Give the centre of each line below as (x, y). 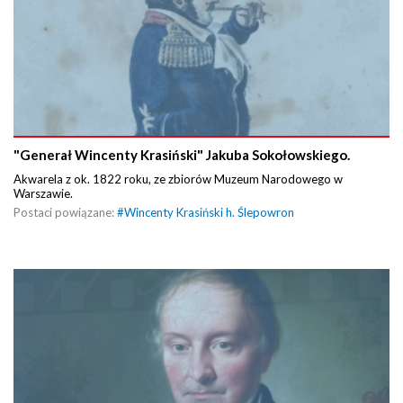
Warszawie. (45, 194)
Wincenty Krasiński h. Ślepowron (209, 213)
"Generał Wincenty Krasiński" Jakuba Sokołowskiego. (182, 155)
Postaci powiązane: (65, 213)
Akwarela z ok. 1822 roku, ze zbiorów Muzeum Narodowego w (178, 179)
